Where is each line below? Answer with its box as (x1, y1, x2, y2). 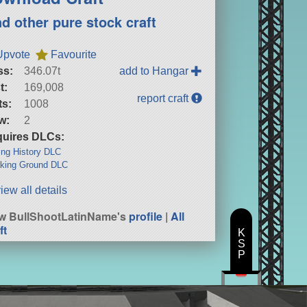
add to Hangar (119, 64, 192, 77)
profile (129, 208, 163, 224)
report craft (137, 92, 192, 104)
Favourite (51, 48, 97, 60)
